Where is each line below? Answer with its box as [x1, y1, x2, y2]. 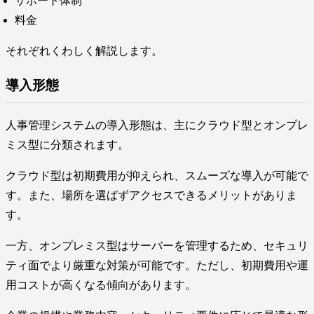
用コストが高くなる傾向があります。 [6, 279, 196, 292]
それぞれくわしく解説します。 [6, 44, 163, 57]
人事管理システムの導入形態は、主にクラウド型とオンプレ [6, 119, 308, 132]
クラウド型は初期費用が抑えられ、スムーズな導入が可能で [6, 170, 308, 182]
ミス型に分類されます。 [6, 139, 129, 151]
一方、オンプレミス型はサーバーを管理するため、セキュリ [6, 240, 308, 252]
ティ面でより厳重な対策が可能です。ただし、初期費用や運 [6, 259, 308, 272]
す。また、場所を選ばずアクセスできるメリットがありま [6, 189, 297, 202]
